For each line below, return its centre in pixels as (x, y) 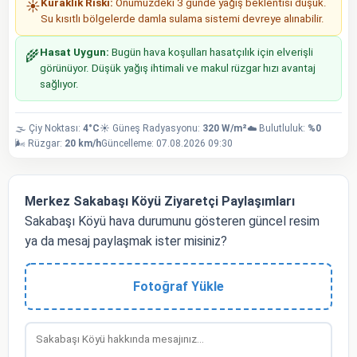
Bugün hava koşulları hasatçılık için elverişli (211, 52)
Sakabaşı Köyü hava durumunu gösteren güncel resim (172, 221)
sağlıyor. (59, 84)
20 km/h (83, 143)
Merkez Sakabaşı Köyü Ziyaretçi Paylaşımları (160, 201)
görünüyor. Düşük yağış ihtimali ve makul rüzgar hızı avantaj (178, 68)
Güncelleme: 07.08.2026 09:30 (167, 143)
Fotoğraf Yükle (178, 286)
